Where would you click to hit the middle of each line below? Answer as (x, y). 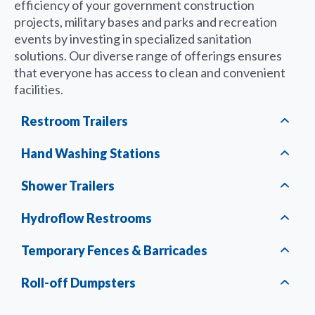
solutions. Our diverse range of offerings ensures (148, 55)
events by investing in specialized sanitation (133, 38)
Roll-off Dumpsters (78, 282)
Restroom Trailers (75, 121)
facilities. (39, 89)
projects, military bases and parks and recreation (146, 21)
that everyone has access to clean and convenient (150, 72)
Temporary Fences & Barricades (114, 250)
